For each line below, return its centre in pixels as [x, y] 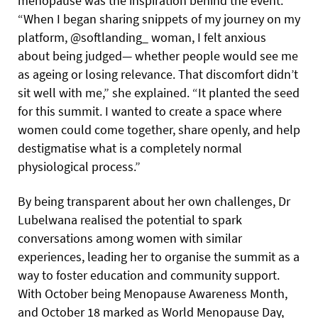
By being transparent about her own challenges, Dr [154, 201]
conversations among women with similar [130, 238]
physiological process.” [79, 166]
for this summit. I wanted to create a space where [150, 111]
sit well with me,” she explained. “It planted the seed [159, 92]
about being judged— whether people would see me [158, 55]
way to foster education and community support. [149, 275]
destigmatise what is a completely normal [130, 148]
